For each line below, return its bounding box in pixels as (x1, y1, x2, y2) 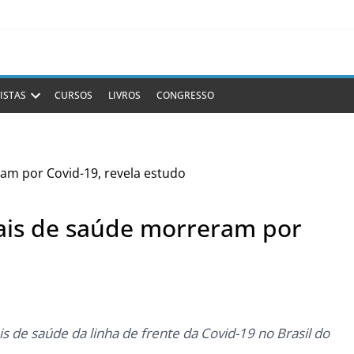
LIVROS (108, 88, 141, 103)
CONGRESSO (156, 88, 215, 103)
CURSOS (55, 88, 93, 103)
